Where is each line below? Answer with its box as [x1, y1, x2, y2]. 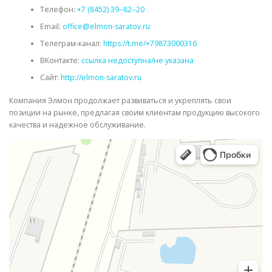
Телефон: [39, 4, 77, 15]
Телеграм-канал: [39, 38, 103, 49]
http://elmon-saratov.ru [60, 72, 141, 83]
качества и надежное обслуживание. [9, 120, 146, 131]
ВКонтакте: [39, 55, 81, 66]
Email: [39, 21, 63, 32]
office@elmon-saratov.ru [62, 21, 150, 32]
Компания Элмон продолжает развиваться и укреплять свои [9, 95, 231, 106]
